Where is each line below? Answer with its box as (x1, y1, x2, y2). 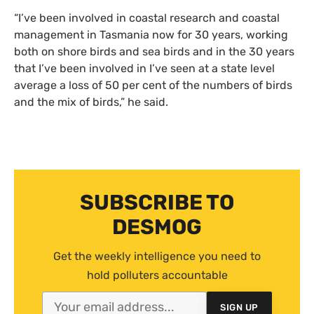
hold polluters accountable (86, 268, 228, 282)
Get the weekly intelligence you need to (53, 250, 261, 264)
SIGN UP (220, 301, 259, 313)
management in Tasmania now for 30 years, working (14, 28, 288, 42)
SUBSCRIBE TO (80, 190, 234, 216)
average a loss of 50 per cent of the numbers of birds (14, 78, 292, 93)
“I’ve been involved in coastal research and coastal (14, 11, 280, 25)
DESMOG (112, 214, 202, 240)
